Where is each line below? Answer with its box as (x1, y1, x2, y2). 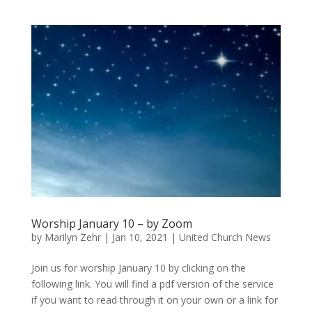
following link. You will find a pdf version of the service (31, 277, 274, 291)
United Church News (178, 231, 271, 244)
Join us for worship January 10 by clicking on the (31, 261, 246, 275)
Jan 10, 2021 (111, 231, 168, 244)
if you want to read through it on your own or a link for (31, 293, 278, 307)
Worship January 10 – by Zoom (31, 216, 192, 232)
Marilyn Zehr (44, 231, 101, 244)
